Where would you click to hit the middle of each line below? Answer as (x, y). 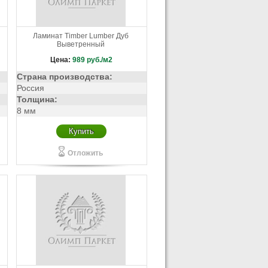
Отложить (85, 153)
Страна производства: (64, 77)
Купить (82, 131)
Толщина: (37, 100)
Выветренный (81, 44)
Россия (30, 88)
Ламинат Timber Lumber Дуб (81, 36)
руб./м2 (100, 60)
